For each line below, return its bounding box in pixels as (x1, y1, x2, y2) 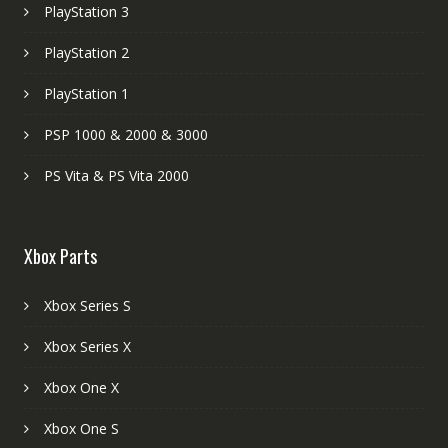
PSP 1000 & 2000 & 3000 (43, 124, 208, 144)
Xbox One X (43, 377, 119, 397)
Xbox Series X (43, 336, 131, 356)
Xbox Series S (43, 295, 131, 315)
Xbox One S (43, 418, 119, 438)
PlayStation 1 (43, 83, 129, 103)
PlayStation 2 (43, 42, 129, 62)
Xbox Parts (23, 242, 97, 269)
